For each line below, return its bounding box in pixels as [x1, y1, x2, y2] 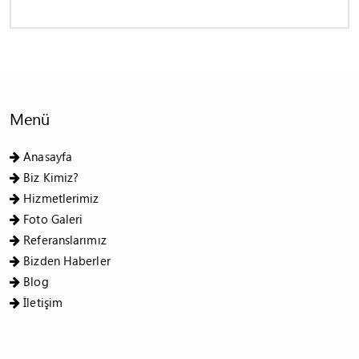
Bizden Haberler [23, 252, 111, 268]
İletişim [23, 294, 63, 310]
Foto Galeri [23, 211, 83, 227]
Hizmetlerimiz [23, 190, 99, 206]
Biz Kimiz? [23, 169, 79, 185]
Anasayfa [23, 148, 73, 164]
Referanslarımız [23, 232, 107, 248]
